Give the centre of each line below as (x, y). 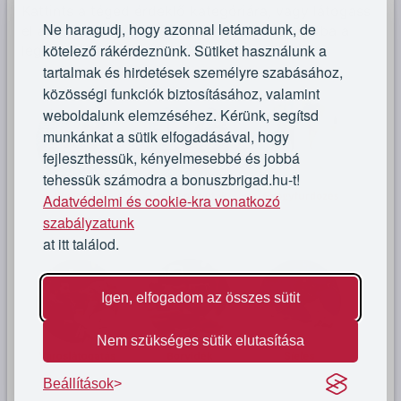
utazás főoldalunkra (125, 30)
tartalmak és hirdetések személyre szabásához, (193, 72)
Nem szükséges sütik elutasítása (200, 341)
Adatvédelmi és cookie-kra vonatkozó (162, 201)
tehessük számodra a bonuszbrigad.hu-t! (171, 179)
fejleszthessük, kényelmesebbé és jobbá (171, 158)
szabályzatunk (89, 222)
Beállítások (78, 384)
